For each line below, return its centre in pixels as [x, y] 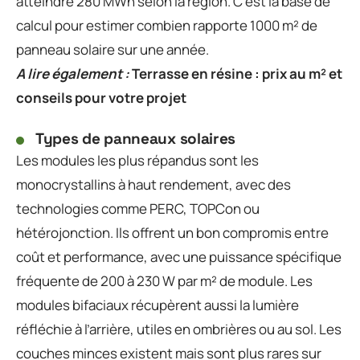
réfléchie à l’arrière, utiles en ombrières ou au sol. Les [179, 329]
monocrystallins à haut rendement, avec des [153, 184]
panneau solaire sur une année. [112, 49]
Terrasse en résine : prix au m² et [237, 73]
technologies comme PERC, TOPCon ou [138, 208]
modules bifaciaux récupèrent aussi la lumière [157, 305]
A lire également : [73, 73]
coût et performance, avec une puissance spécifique [179, 256]
